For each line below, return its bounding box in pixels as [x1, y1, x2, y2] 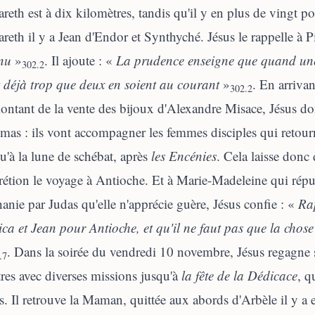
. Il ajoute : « [44, 51, 116, 69]
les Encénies [151, 147, 217, 165]
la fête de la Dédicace [181, 266, 297, 284]
